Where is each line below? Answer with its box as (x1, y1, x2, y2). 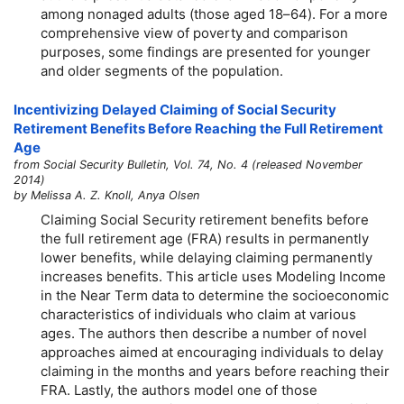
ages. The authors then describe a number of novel (41, 324, 367, 342)
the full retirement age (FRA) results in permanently (41, 229, 369, 247)
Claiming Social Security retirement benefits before (41, 210, 369, 228)
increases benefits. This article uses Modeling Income (41, 267, 386, 285)
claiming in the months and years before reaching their (41, 362, 390, 380)
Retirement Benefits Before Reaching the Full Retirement (14, 120, 383, 138)
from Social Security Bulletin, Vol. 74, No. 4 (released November (14, 158, 363, 172)
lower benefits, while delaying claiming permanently (41, 248, 372, 266)
